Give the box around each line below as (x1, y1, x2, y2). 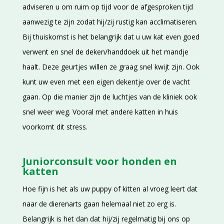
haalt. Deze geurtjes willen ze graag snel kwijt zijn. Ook (22, 62, 199, 71)
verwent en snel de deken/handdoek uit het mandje (22, 47, 188, 56)
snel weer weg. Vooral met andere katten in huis (22, 107, 178, 116)
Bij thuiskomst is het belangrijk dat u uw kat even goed (22, 32, 199, 41)
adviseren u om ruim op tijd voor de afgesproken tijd (22, 2, 193, 11)
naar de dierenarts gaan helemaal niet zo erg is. (22, 199, 176, 208)
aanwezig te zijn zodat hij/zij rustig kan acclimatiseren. (22, 17, 197, 26)
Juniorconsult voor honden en (22, 154, 177, 168)
